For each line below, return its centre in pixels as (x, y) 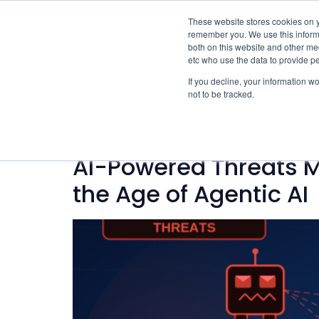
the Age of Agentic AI (190, 194)
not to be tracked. (221, 94)
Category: (146, 125)
